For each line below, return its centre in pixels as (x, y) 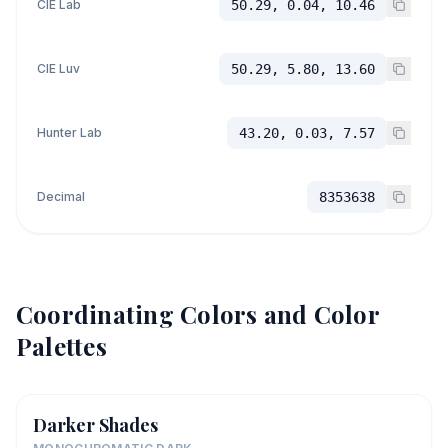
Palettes (61, 345)
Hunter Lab (69, 132)
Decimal (61, 196)
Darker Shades (95, 424)
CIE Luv (58, 68)
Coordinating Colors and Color (197, 313)
